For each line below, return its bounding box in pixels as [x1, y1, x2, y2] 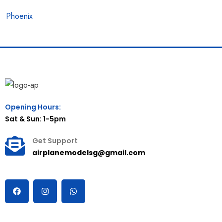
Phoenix [6, 10, 33, 22]
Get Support [32, 135, 78, 146]
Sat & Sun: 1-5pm [5, 113, 66, 124]
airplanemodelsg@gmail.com [32, 147, 145, 158]
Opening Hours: [5, 102, 61, 112]
